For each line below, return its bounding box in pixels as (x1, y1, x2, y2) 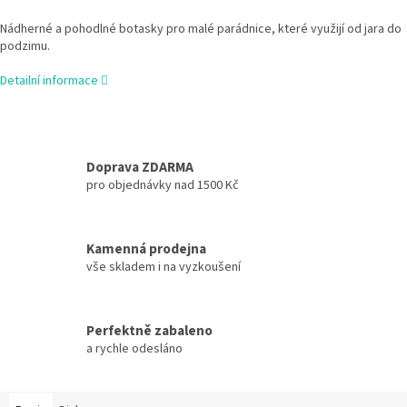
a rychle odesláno (86, 339, 183, 358)
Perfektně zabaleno (86, 320, 213, 341)
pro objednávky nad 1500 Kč (86, 175, 239, 194)
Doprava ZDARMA (86, 156, 194, 177)
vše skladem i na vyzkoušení (86, 257, 241, 276)
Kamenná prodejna (86, 238, 206, 259)
